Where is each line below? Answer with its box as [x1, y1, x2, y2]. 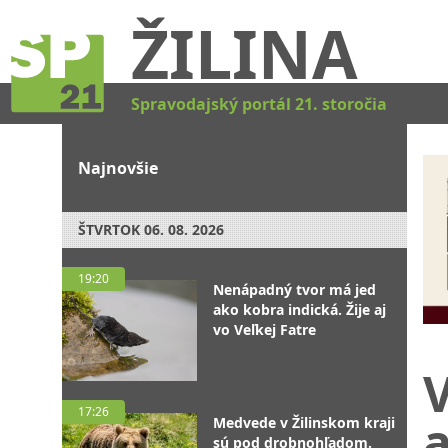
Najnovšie [78, 157, 158, 179]
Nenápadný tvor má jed [213, 280, 376, 299]
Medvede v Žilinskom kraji [213, 413, 395, 432]
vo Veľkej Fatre [213, 320, 316, 339]
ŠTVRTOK [78, 220, 140, 239]
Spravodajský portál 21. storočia [131, 92, 387, 115]
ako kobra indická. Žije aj [213, 300, 386, 319]
